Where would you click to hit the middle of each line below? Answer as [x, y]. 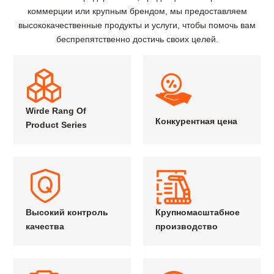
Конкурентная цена [196, 121]
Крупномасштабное [198, 212]
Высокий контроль [67, 212]
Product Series [57, 124]
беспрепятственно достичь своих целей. [137, 39]
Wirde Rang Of [56, 110]
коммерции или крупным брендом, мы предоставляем [137, 11]
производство [187, 226]
